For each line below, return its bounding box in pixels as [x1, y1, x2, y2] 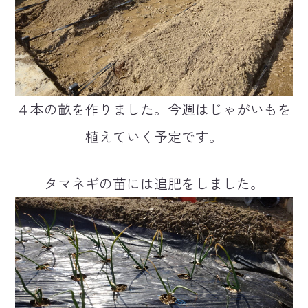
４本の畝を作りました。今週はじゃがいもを [16, 99, 291, 119]
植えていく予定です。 [85, 126, 223, 146]
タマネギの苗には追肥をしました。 [44, 173, 264, 193]
